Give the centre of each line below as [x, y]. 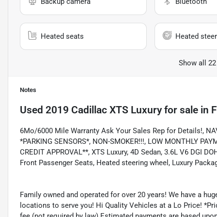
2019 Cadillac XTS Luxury [104, 110]
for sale [180, 110]
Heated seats [62, 37]
